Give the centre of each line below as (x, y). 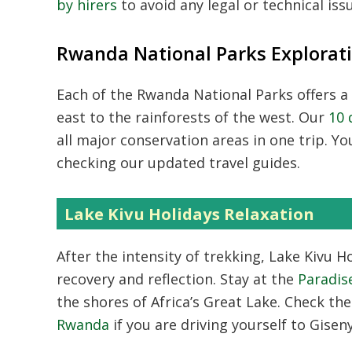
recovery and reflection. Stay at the (177, 279)
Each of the (97, 94)
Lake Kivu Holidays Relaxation (189, 214)
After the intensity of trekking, (163, 256)
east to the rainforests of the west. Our (192, 117)
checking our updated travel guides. (178, 163)
